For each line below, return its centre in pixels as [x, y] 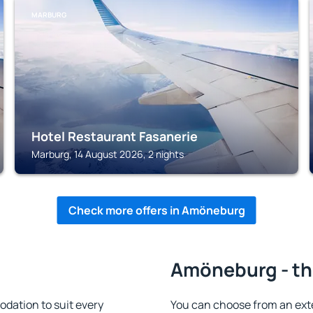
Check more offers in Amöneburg [156, 210]
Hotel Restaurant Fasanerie [115, 136]
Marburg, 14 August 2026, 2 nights [108, 154]
